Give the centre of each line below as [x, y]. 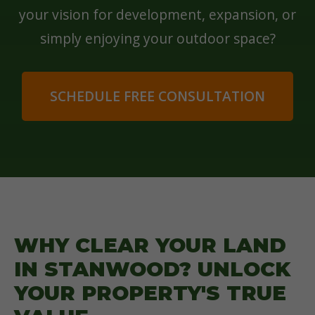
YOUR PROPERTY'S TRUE [150, 293]
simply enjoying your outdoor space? [157, 38]
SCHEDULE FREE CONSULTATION [157, 96]
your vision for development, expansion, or [157, 14]
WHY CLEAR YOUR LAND [150, 245]
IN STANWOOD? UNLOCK [152, 269]
